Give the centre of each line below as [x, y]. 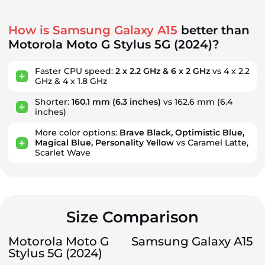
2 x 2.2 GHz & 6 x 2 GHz [163, 71]
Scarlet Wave [63, 153]
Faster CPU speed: [75, 71]
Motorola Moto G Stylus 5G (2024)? [114, 44]
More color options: [77, 132]
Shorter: [53, 102]
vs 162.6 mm [189, 102]
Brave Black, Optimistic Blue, [182, 132]
